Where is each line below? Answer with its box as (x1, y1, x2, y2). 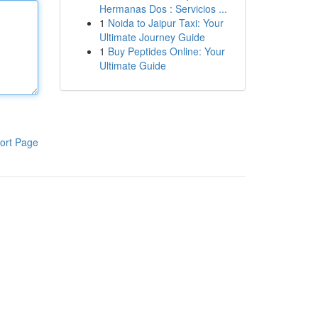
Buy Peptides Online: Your (107, 44, 225, 58)
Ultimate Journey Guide (99, 30, 205, 44)
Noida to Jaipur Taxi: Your (107, 16, 224, 30)
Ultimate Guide (99, 58, 166, 72)
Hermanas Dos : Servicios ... (99, 1, 227, 16)
